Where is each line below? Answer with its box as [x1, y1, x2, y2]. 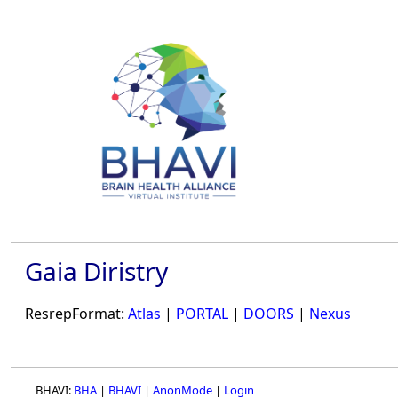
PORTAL [176, 304, 228, 324]
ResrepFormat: [25, 304, 128, 324]
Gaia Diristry [25, 254, 168, 288]
